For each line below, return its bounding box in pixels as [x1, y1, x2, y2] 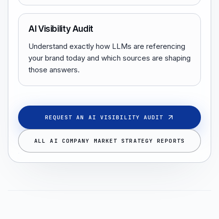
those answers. [28, 65, 80, 74]
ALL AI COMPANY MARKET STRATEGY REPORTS [34, 137, 185, 144]
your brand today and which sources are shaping [28, 53, 191, 63]
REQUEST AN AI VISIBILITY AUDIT [44, 113, 164, 121]
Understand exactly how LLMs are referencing [28, 42, 185, 51]
